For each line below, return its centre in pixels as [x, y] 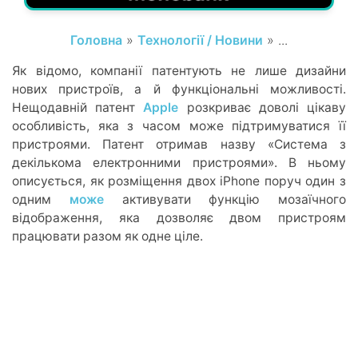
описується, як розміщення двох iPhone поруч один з [179, 181]
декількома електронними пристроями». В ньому [179, 162]
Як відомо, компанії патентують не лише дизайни [179, 70]
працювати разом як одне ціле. [107, 236]
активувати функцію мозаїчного [225, 199]
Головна [96, 40]
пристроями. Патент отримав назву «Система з [179, 144]
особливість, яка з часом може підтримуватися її [179, 125]
